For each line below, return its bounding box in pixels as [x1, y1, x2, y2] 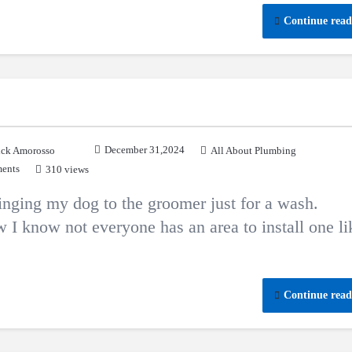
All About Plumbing [211, 145, 296, 156]
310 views [46, 163, 89, 175]
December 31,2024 [104, 144, 185, 156]
